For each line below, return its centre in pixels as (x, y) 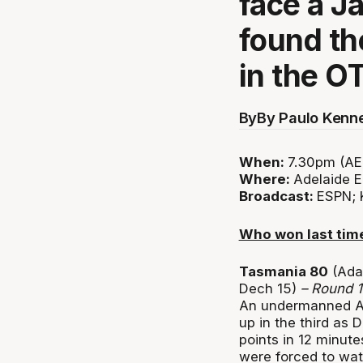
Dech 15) (269, 288)
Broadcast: (278, 196)
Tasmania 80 (283, 271)
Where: (266, 179)
